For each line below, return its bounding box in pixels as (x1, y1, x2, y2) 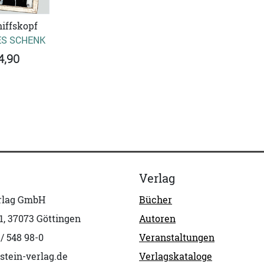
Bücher (139, 193, 172, 207)
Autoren (139, 212, 176, 226)
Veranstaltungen (139, 231, 214, 245)
